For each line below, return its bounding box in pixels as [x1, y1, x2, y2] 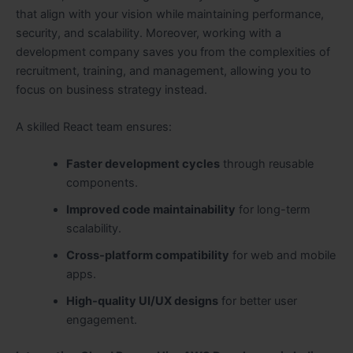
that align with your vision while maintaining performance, [16, 6, 324, 21]
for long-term [235, 203, 310, 217]
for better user [217, 294, 297, 309]
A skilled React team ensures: [16, 119, 172, 134]
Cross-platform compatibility [65, 248, 229, 263]
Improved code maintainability [65, 203, 236, 217]
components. [65, 176, 138, 191]
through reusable [219, 157, 314, 172]
